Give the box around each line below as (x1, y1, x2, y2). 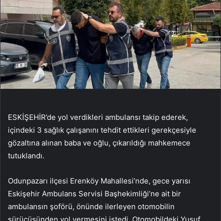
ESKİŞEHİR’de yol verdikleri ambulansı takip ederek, (8, 112, 188, 122)
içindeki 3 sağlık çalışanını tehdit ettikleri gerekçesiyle (8, 125, 196, 135)
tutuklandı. (8, 151, 44, 161)
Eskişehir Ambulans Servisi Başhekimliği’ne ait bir (8, 189, 181, 199)
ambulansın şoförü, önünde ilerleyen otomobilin (8, 202, 175, 212)
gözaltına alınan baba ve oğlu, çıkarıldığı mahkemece (8, 138, 190, 148)
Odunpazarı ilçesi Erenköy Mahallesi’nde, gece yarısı (8, 176, 190, 186)
